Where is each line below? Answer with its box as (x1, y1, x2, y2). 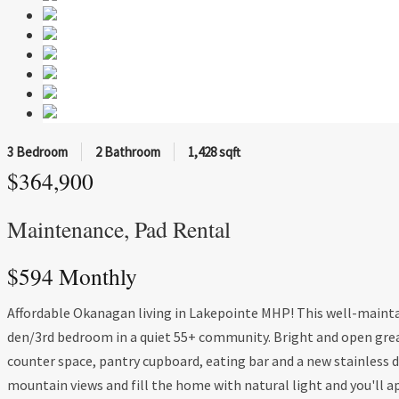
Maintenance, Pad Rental (7, 213, 231, 244)
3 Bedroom (7, 143, 68, 161)
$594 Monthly (7, 261, 137, 292)
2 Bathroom (95, 143, 160, 161)
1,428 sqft (188, 143, 240, 161)
